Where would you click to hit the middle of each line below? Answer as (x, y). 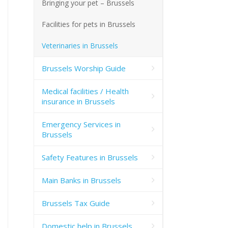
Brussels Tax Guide (76, 203)
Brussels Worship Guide (84, 68)
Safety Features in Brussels (90, 157)
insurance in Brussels (78, 101)
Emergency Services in (81, 124)
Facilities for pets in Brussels (89, 24)
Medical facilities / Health (85, 91)
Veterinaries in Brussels (80, 45)
